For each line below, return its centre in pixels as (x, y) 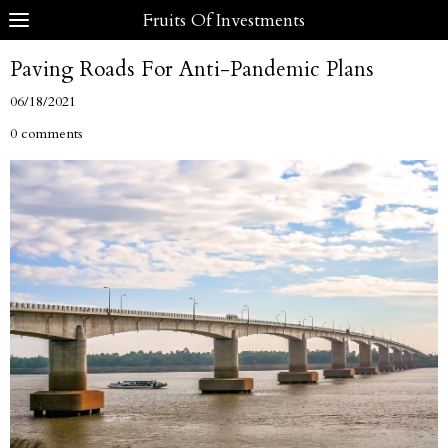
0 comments (46, 133)
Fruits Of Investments (224, 20)
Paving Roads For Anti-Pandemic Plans (192, 69)
